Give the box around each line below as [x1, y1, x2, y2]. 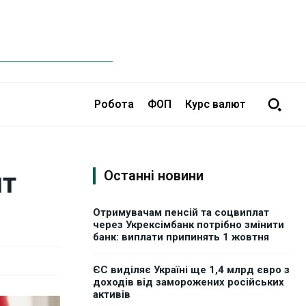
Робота [94, 97, 134, 111]
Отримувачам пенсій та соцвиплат [93, 206, 269, 219]
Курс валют [185, 97, 246, 111]
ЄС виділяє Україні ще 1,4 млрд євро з [93, 264, 290, 277]
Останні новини [104, 167, 204, 184]
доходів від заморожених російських [93, 276, 284, 289]
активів [93, 288, 130, 301]
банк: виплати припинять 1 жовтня [93, 231, 269, 244]
